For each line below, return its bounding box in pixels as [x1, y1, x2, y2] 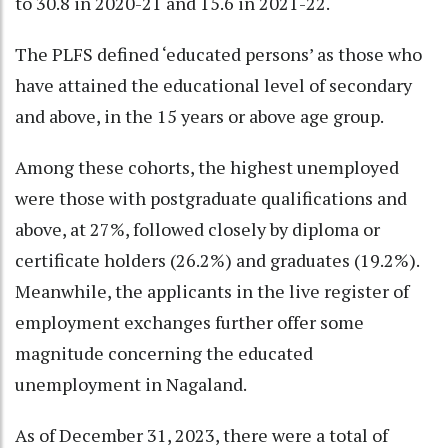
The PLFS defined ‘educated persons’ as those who [15, 42, 422, 67]
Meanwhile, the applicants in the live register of [15, 279, 409, 304]
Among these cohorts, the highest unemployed [15, 155, 399, 180]
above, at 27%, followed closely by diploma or [15, 217, 380, 242]
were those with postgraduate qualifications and [15, 186, 407, 211]
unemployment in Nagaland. [15, 372, 250, 397]
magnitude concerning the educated [15, 341, 313, 366]
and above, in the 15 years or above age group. [15, 104, 384, 129]
